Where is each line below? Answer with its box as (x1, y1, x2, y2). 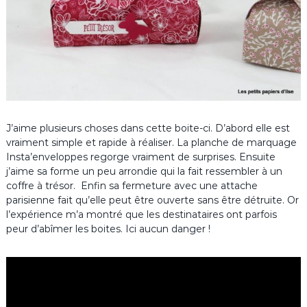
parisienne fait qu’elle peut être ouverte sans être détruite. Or (5, 193, 299, 206)
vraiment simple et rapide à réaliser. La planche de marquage (5, 136, 297, 149)
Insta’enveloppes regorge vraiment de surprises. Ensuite (5, 150, 275, 163)
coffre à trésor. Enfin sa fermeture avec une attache (5, 179, 258, 192)
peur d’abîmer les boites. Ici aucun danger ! (5, 222, 210, 235)
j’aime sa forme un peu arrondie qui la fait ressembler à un (5, 164, 282, 177)
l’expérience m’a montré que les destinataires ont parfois (5, 208, 277, 221)
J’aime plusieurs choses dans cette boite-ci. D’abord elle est (5, 121, 290, 134)
